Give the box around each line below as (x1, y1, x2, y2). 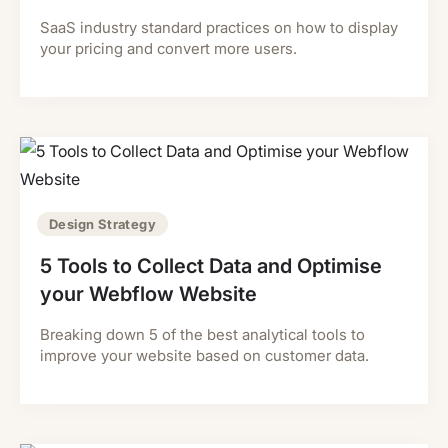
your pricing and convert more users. (40, 39, 297, 58)
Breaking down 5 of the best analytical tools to (40, 325, 365, 344)
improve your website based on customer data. (40, 346, 369, 365)
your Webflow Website (40, 282, 257, 306)
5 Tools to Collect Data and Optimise (40, 254, 382, 278)
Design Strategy (49, 216, 156, 232)
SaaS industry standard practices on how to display (40, 18, 398, 37)
